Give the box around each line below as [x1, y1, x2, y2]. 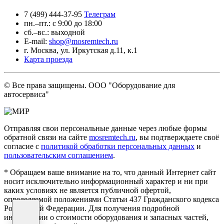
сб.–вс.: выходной [24, 28, 85, 37]
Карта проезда [24, 55, 72, 64]
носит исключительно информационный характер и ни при [4, 177, 208, 186]
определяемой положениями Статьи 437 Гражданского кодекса [4, 195, 219, 204]
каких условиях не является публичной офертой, [4, 186, 171, 195]
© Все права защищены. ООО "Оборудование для [4, 81, 175, 90]
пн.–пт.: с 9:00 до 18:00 [24, 19, 102, 28]
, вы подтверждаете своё [135, 133, 219, 142]
